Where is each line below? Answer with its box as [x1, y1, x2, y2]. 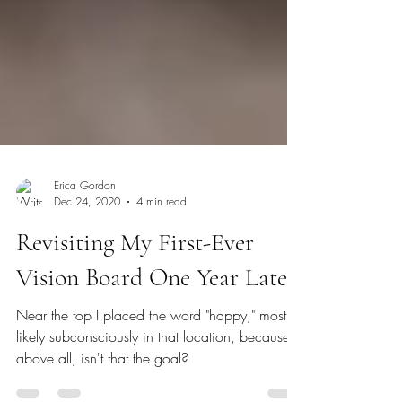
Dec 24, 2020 [54, 243, 120, 258]
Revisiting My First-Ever [16, 276, 254, 307]
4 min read [136, 243, 187, 258]
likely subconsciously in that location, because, [16, 376, 294, 396]
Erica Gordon [54, 227, 116, 242]
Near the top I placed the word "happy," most [16, 354, 286, 374]
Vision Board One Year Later [16, 311, 296, 342]
